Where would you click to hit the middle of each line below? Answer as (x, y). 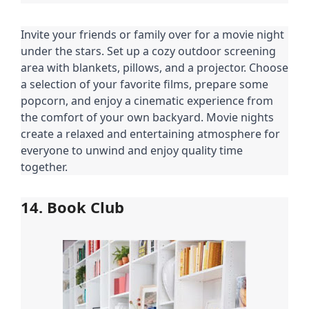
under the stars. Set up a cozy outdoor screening (148, 51)
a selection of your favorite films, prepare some (144, 84)
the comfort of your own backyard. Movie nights (147, 118)
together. (44, 167)
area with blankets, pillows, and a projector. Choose (154, 68)
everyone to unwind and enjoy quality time (132, 151)
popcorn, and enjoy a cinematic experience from (147, 101)
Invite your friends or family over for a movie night (152, 35)
